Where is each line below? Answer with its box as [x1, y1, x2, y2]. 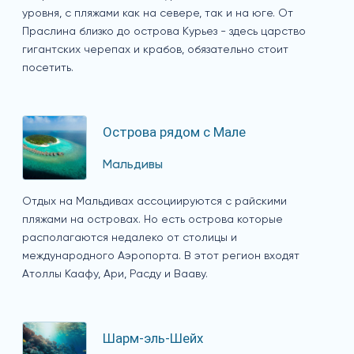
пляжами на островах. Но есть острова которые [22, 213, 283, 225]
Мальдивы [103, 158, 163, 171]
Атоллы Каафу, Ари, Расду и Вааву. [22, 268, 208, 280]
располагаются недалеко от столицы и [22, 232, 237, 243]
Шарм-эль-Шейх [103, 330, 203, 347]
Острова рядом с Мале [103, 124, 246, 141]
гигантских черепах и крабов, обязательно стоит [22, 43, 288, 55]
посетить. [22, 62, 73, 73]
